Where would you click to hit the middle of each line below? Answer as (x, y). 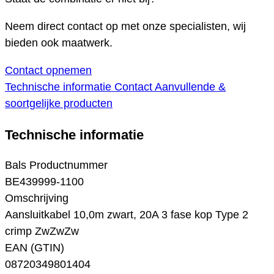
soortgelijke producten (59, 104)
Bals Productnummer (56, 165)
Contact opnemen (48, 71)
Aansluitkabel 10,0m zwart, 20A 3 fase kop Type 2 (127, 215)
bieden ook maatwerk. (59, 43)
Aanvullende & (190, 87)
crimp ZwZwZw (42, 231)
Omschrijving (37, 198)
